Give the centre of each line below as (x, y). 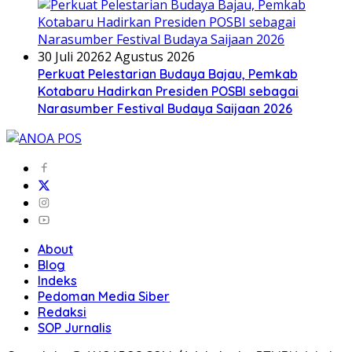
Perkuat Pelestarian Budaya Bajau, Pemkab (168, 74)
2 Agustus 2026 (150, 57)
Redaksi (62, 312)
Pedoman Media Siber (104, 297)
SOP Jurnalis (75, 328)
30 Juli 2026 (71, 57)
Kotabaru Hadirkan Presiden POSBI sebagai (168, 92)
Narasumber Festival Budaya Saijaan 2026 (165, 109)
